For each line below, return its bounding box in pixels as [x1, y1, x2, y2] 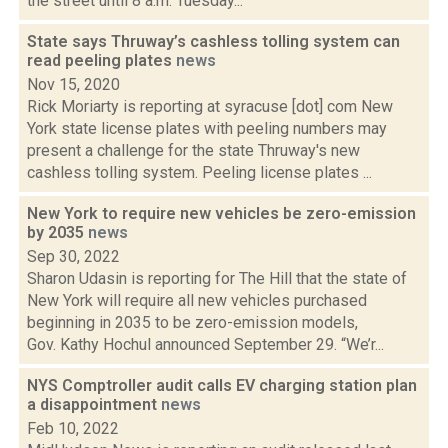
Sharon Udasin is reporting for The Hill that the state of [27, 269, 407, 288]
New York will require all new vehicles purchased [27, 291, 367, 310]
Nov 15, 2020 [27, 75, 120, 94]
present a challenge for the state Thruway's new [27, 141, 360, 160]
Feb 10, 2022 [27, 419, 119, 438]
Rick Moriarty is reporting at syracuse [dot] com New [27, 97, 393, 116]
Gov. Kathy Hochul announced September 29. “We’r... [27, 335, 384, 354]
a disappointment [27, 395, 161, 414]
